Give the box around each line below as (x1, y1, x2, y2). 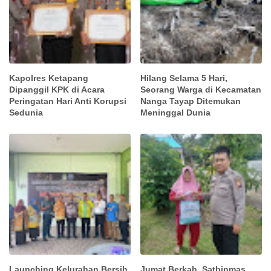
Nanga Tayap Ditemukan (140, 96, 241, 106)
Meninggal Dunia (140, 107, 211, 117)
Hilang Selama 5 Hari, (140, 73, 228, 83)
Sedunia (9, 107, 43, 117)
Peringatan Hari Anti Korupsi (9, 96, 126, 106)
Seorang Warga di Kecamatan (140, 84, 262, 94)
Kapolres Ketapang (9, 73, 88, 83)
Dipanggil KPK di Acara (9, 84, 105, 94)
